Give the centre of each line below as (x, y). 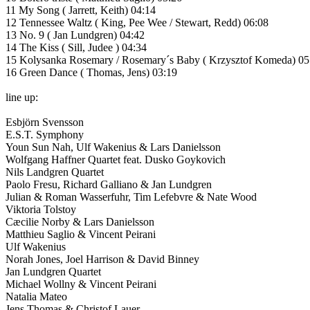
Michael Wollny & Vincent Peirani (81, 284)
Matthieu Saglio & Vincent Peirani (81, 234)
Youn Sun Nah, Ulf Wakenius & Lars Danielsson (113, 147)
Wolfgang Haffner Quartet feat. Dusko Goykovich (116, 159)
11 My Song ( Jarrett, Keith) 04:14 (81, 10)
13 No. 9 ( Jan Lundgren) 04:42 (75, 35)
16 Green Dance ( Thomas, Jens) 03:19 (91, 72)
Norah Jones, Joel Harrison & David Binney (102, 259)
